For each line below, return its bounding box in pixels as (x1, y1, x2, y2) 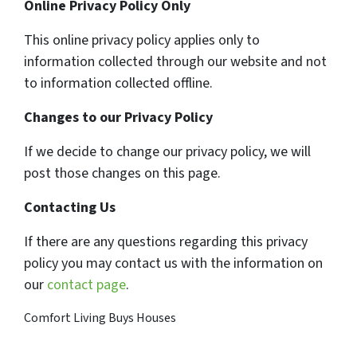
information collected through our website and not (24, 52, 327, 73)
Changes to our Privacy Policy (24, 108, 213, 128)
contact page (47, 275, 126, 296)
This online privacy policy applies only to (24, 30, 260, 51)
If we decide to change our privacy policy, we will (24, 142, 311, 163)
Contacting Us (24, 198, 116, 218)
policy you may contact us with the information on (24, 253, 323, 274)
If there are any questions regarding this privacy (24, 232, 308, 253)
